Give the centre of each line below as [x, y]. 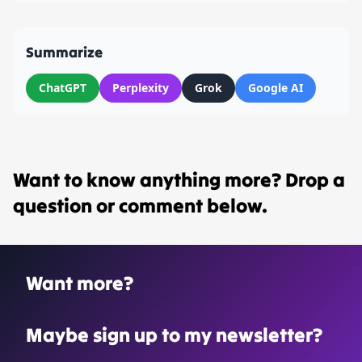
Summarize [64, 53]
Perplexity [141, 88]
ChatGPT [63, 88]
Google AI [276, 88]
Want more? [80, 284]
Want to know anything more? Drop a [179, 180]
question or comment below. [140, 206]
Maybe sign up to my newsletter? [174, 335]
